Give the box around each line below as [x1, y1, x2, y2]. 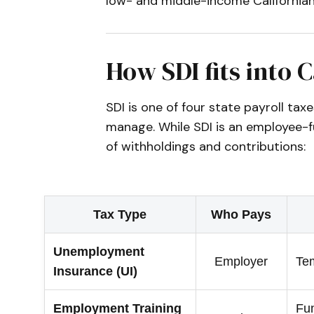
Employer [214, 254, 268, 269]
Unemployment [53, 245, 144, 259]
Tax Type [93, 207, 147, 222]
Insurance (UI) [53, 264, 137, 279]
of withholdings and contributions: [106, 138, 306, 156]
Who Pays [211, 207, 272, 222]
